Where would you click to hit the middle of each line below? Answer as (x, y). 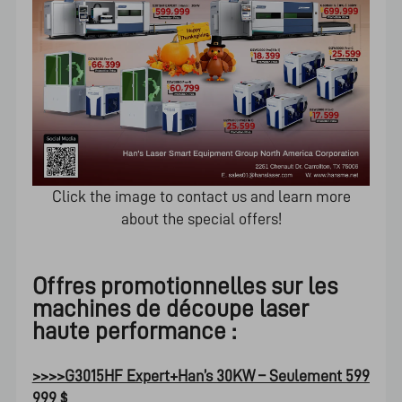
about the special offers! (201, 218)
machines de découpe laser (170, 309)
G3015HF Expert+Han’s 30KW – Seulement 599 (217, 376)
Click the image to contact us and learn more (201, 196)
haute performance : (134, 331)
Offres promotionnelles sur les (184, 286)
